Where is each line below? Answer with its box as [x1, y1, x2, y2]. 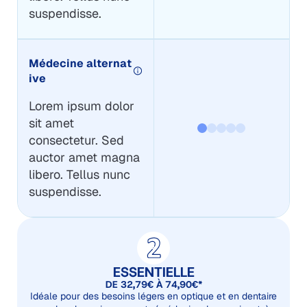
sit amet [28, 114, 74, 131]
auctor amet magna [28, 149, 140, 165]
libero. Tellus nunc [28, 166, 130, 182]
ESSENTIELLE [112, 262, 195, 281]
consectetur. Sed [28, 132, 124, 148]
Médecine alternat [28, 56, 132, 71]
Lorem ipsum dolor [28, 97, 134, 114]
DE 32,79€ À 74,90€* [105, 278, 202, 291]
